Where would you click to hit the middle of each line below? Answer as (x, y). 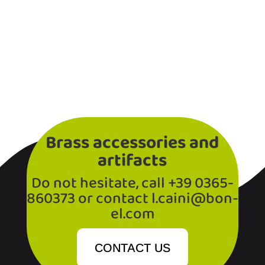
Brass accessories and (132, 144)
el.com (132, 215)
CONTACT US (132, 248)
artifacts (132, 161)
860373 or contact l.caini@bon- (132, 199)
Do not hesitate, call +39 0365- (132, 184)
